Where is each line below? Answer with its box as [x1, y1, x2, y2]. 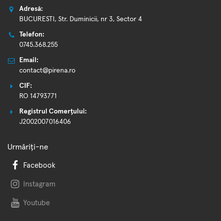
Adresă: [19, 5, 43, 12]
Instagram [23, 180, 55, 188]
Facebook [23, 161, 55, 169]
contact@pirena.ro [19, 67, 75, 74]
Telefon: [19, 31, 44, 38]
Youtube [23, 199, 50, 207]
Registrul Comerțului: [19, 108, 87, 115]
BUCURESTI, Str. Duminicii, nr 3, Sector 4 [19, 15, 142, 23]
